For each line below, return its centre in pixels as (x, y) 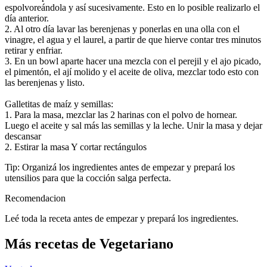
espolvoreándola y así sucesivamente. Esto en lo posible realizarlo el (132, 8)
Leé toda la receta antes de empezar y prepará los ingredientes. (122, 219)
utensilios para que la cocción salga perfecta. (88, 178)
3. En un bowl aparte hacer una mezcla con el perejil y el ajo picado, (133, 61)
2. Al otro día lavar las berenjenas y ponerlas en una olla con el (122, 29)
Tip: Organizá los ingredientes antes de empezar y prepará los (120, 167)
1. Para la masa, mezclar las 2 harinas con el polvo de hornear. (121, 115)
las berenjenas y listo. (45, 83)
